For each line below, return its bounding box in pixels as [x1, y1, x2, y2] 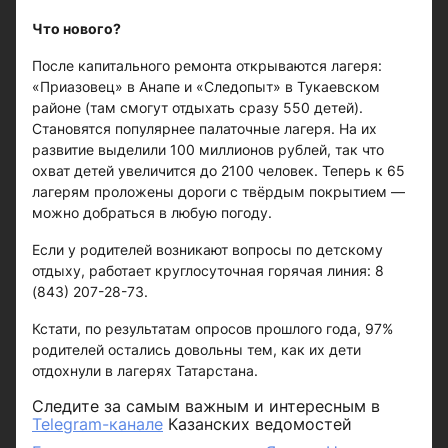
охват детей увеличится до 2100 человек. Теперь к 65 [32, 162, 405, 179]
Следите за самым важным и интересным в [32, 396, 380, 416]
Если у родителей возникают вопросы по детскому [32, 241, 383, 258]
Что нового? [32, 20, 121, 37]
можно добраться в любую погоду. [32, 204, 272, 221]
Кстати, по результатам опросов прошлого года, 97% [32, 320, 393, 337]
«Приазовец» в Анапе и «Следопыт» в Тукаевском [32, 78, 380, 95]
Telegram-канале [32, 414, 163, 434]
